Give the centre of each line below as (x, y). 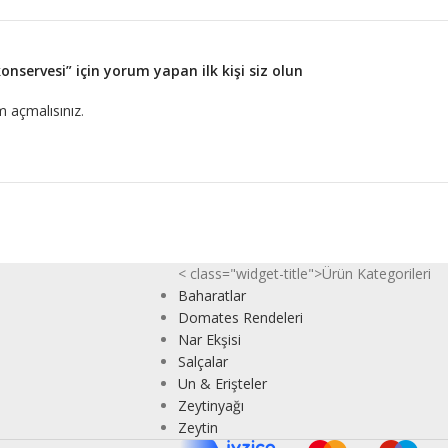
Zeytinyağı (210, 405)
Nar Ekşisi (209, 339)
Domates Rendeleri (240, 317)
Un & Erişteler (222, 383)
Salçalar (202, 361)
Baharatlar (211, 295)
